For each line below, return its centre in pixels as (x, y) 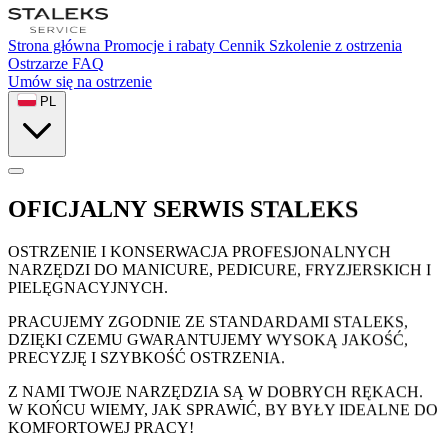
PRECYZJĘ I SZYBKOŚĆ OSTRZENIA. (146, 358)
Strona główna (54, 45)
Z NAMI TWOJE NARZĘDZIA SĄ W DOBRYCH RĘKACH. (215, 392)
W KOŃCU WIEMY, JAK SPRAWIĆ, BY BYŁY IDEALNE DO (223, 410)
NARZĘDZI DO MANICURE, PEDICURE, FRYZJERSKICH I (219, 270)
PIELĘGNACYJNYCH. (88, 288)
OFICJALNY (80, 209)
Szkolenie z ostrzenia (335, 45)
